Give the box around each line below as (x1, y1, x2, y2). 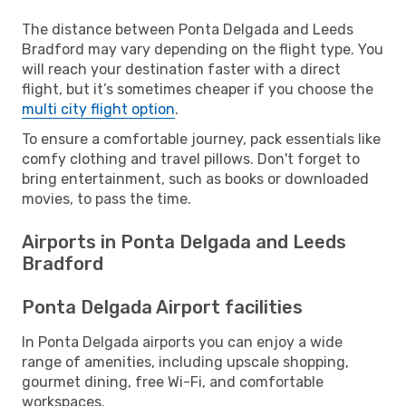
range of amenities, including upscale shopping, (22, 353, 349, 371)
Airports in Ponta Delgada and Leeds (22, 230, 346, 253)
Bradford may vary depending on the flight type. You (22, 40, 383, 58)
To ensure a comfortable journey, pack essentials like (22, 130, 381, 148)
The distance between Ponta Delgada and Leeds (22, 20, 353, 38)
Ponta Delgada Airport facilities (22, 295, 303, 318)
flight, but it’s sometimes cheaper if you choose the (22, 80, 373, 98)
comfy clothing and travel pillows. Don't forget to (22, 150, 360, 168)
